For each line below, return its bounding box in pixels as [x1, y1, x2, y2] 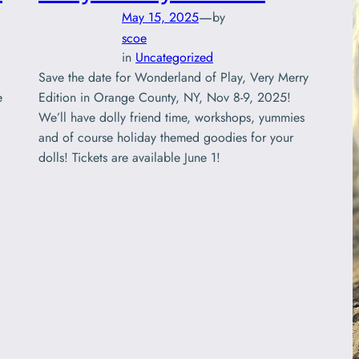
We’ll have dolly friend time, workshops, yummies [38, 108, 309, 127]
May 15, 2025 [122, 7, 199, 26]
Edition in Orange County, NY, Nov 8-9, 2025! [38, 88, 291, 107]
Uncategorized [135, 48, 213, 67]
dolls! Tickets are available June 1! [38, 148, 220, 167]
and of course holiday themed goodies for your [38, 128, 293, 147]
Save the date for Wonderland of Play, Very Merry [38, 68, 309, 87]
